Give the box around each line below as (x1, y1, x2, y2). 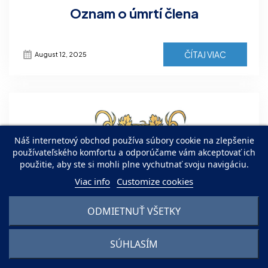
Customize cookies (117, 175, 193, 187)
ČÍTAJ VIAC (184, 48, 226, 60)
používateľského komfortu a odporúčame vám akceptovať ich (13, 147, 255, 158)
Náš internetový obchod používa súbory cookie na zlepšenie (14, 135, 254, 146)
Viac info (75, 175, 110, 187)
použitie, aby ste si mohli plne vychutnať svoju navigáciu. (19, 159, 249, 170)
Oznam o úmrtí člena (69, 4, 199, 22)
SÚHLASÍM (110, 237, 158, 251)
